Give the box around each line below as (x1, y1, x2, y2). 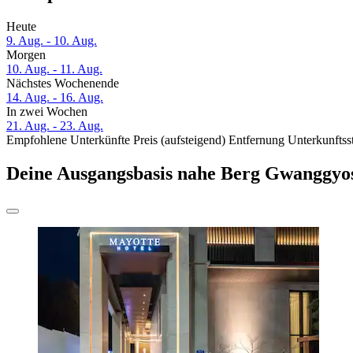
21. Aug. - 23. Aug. (6, 119, 103, 133)
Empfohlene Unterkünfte (6, 133, 130, 147)
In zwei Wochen (6, 105, 87, 119)
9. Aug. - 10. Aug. (6, 34, 97, 48)
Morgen (6, 48, 46, 62)
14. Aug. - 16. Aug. (6, 91, 103, 105)
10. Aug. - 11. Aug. (6, 62, 102, 76)
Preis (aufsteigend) (133, 133, 225, 147)
